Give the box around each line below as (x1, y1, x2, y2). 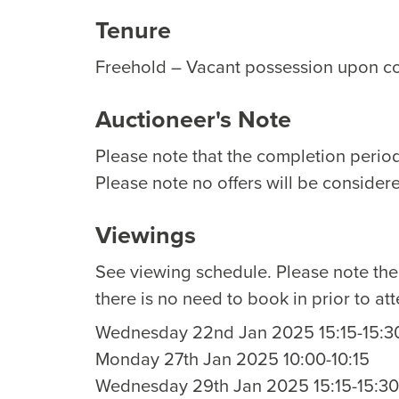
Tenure (95, 12, 171, 48)
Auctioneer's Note (95, 101, 291, 137)
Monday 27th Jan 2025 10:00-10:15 (95, 345, 370, 372)
